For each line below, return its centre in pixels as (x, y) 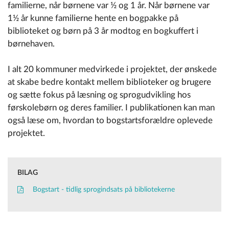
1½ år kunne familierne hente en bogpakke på (93, 18)
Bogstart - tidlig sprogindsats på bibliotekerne (104, 190)
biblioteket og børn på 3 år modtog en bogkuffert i (103, 31)
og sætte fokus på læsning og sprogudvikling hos (99, 95)
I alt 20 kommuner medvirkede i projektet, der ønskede (112, 70)
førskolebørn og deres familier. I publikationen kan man (111, 108)
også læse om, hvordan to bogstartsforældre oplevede (110, 121)
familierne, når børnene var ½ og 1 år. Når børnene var (109, 6)
